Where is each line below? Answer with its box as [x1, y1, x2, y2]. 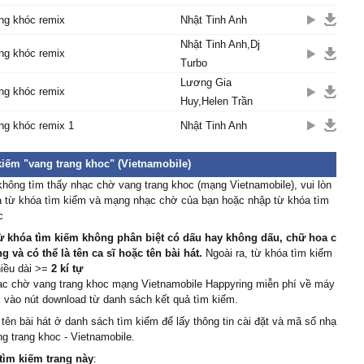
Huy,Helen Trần [180, 95, 253, 107]
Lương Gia [180, 76, 232, 89]
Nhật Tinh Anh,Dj [180, 38, 260, 50]
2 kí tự [51, 262, 83, 275]
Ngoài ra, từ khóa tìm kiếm [202, 247, 332, 259]
